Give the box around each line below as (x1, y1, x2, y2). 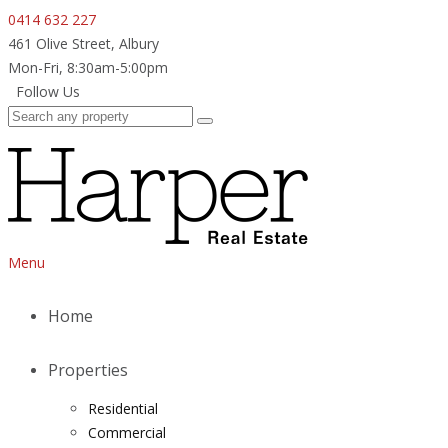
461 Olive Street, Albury (8, 34, 159, 53)
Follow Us (16, 82, 80, 101)
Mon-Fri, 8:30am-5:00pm (8, 58, 168, 77)
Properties (48, 359, 128, 381)
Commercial (88, 423, 166, 442)
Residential (88, 399, 158, 418)
